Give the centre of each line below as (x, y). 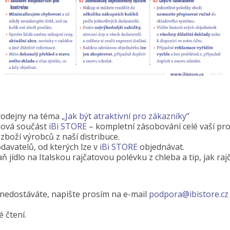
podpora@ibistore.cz (189, 194)
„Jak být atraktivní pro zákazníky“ (126, 116)
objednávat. (161, 147)
